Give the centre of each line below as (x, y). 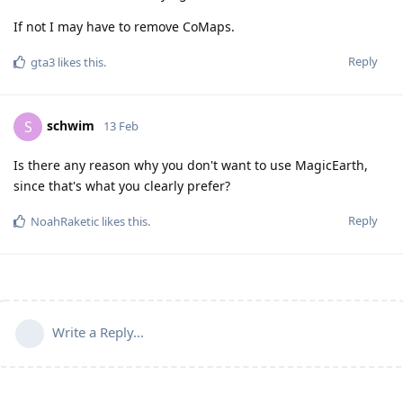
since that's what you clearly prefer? (122, 185)
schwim (71, 125)
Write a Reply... (98, 331)
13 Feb (121, 125)
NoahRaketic (65, 221)
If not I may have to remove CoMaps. (124, 26)
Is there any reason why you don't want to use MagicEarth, (191, 165)
